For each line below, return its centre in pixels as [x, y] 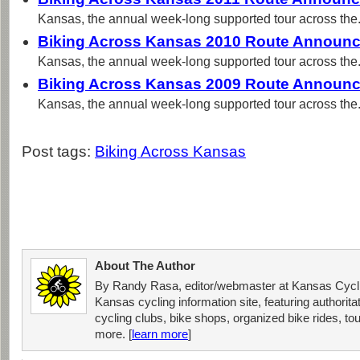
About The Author [145, 266]
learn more [160, 334]
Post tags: [58, 151]
